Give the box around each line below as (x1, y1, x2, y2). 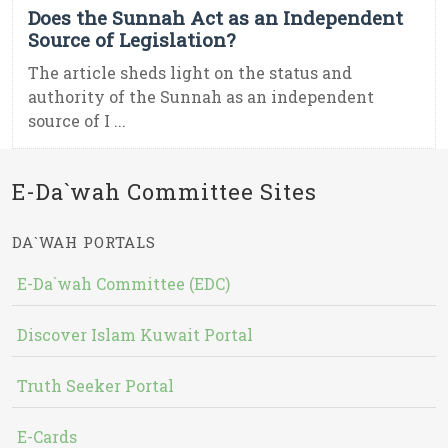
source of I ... (28, 110, 126, 132)
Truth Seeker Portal (17, 375, 174, 397)
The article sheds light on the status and (28, 62, 352, 84)
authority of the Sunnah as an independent (28, 86, 374, 108)
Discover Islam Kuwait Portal (17, 324, 253, 346)
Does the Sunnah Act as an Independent (28, 5, 403, 31)
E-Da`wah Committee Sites (12, 177, 317, 207)
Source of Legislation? (28, 27, 235, 53)
